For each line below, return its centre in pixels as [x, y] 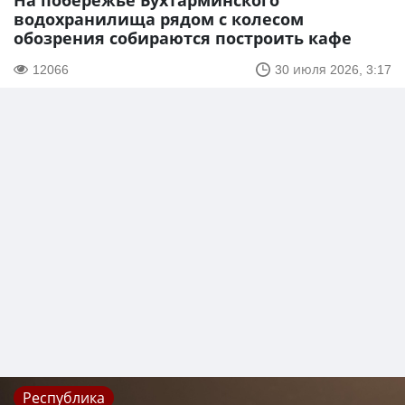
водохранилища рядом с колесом [159, 19]
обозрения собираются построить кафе [183, 38]
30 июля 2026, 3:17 [333, 70]
